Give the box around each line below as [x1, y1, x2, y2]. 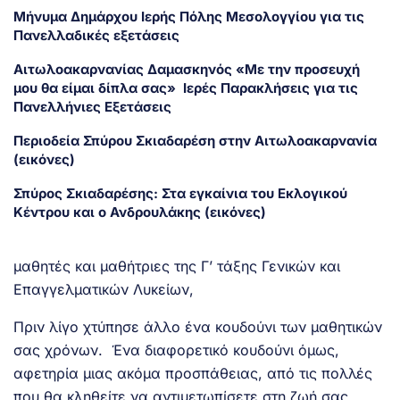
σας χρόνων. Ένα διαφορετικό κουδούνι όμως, [13, 341, 339, 360]
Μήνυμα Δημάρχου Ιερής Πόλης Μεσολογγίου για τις [13, 8, 364, 26]
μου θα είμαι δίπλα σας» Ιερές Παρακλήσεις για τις [13, 79, 358, 97]
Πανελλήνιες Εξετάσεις [13, 98, 171, 116]
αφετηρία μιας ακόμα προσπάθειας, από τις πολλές [13, 364, 372, 383]
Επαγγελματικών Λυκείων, [13, 280, 194, 299]
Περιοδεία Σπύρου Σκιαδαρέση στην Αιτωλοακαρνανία [13, 132, 377, 150]
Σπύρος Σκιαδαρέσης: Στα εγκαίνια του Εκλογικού [13, 185, 347, 203]
